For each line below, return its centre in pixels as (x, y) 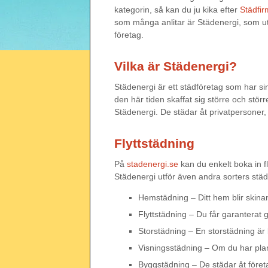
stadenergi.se (153, 164)
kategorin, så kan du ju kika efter (177, 10)
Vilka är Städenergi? (176, 66)
